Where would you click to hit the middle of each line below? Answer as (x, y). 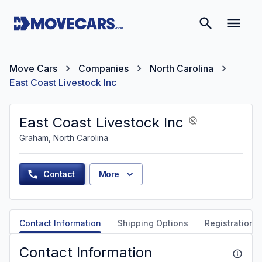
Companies (104, 68)
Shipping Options (153, 223)
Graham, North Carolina (64, 138)
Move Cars (33, 68)
